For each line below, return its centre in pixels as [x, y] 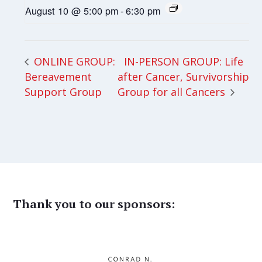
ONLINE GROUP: [73, 61]
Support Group [63, 92]
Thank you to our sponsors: [94, 204]
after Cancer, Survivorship [184, 76]
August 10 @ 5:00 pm [72, 11]
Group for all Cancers [173, 92]
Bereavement [58, 76]
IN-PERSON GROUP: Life [184, 61]
